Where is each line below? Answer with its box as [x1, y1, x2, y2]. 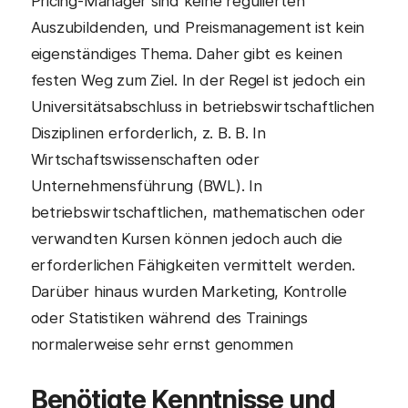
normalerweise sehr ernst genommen [30, 335, 293, 353]
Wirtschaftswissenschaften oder [30, 150, 260, 168]
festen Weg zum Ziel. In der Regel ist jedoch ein [30, 71, 365, 89]
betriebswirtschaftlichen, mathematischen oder [30, 203, 366, 221]
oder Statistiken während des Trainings [30, 309, 308, 327]
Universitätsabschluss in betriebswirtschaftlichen [30, 97, 375, 116]
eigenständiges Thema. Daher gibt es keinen [30, 45, 342, 63]
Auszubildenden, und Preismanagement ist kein [30, 18, 365, 36]
